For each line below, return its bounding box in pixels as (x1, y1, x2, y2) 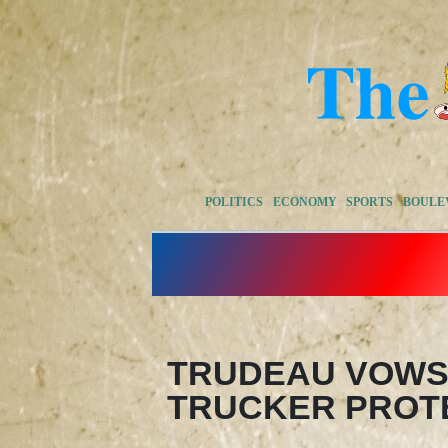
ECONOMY (272, 194, 337, 209)
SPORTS (346, 194, 394, 209)
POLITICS (205, 194, 264, 209)
